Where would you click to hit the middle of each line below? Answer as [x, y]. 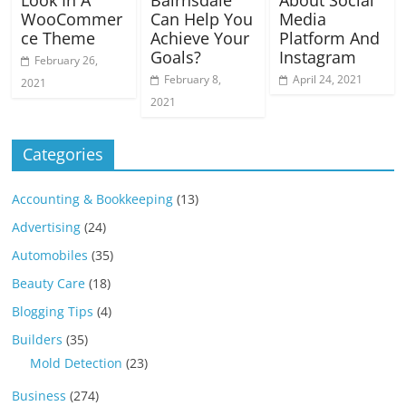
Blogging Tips [53, 311]
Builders [38, 339]
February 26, [67, 60]
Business [39, 395]
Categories [63, 154]
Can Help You [201, 19]
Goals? [175, 57]
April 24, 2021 [327, 79]
